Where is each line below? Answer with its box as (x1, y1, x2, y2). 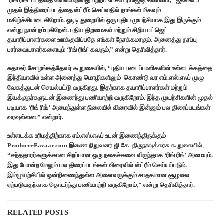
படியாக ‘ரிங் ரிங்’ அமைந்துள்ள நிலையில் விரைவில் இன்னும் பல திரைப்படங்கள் (7, 103, 210, 111)
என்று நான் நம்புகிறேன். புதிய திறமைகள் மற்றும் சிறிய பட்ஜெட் (7, 26, 168, 34)
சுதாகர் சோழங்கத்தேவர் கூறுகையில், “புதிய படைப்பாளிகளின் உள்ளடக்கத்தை (7, 64, 212, 72)
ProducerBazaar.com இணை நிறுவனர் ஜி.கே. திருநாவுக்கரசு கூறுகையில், (7, 141, 204, 149)
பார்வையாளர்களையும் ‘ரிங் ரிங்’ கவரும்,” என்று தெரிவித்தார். (7, 45, 167, 53)
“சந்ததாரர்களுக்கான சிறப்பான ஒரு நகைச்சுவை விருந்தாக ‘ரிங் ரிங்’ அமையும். (7, 151, 213, 159)
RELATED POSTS (7, 208, 68, 216)
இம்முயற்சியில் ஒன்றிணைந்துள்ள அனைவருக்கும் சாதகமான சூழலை (7, 171, 189, 179)
